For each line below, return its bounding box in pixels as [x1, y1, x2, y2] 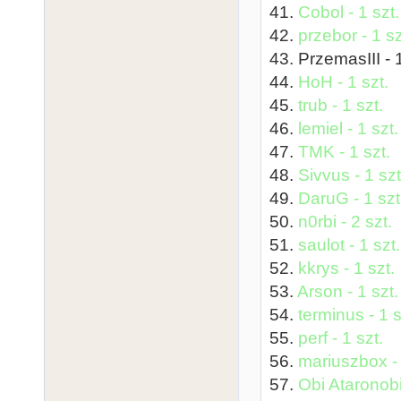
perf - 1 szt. [298, 328, 383, 347]
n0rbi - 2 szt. [298, 211, 392, 231]
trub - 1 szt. [298, 95, 383, 115]
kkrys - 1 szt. [298, 258, 395, 277]
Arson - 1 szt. [297, 281, 398, 301]
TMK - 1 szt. [298, 141, 390, 161]
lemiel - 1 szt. [298, 118, 398, 138]
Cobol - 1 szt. [298, 2, 399, 21]
